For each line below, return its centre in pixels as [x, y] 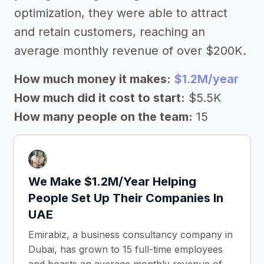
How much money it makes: [93, 79]
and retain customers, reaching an [110, 32]
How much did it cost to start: [100, 98]
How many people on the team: [103, 116]
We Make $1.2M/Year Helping [112, 181]
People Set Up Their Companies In [126, 198]
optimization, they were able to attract [121, 13]
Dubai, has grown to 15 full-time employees [126, 249]
